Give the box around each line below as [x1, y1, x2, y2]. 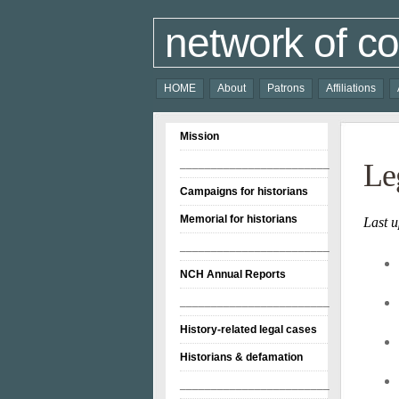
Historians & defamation [180, 351, 303, 363]
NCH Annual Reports [180, 268, 286, 281]
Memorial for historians [180, 213, 297, 225]
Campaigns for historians [180, 185, 308, 198]
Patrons [267, 82, 305, 94]
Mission [180, 130, 219, 142]
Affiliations [326, 82, 376, 94]
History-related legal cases [180, 323, 317, 336]
